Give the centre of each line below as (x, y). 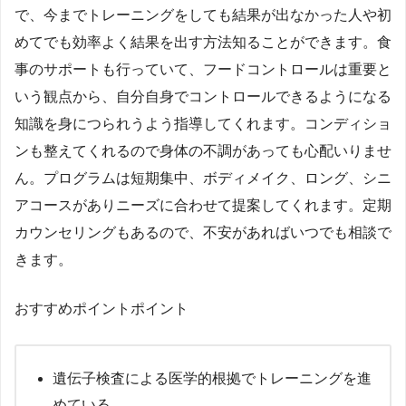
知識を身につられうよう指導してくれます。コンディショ (203, 124)
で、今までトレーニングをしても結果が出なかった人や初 (203, 15)
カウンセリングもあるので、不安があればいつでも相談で (203, 233)
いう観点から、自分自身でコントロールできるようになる (203, 97)
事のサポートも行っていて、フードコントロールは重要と (203, 70)
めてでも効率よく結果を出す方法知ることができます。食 (203, 43)
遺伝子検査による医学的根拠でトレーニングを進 (212, 379)
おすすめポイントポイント (101, 309)
